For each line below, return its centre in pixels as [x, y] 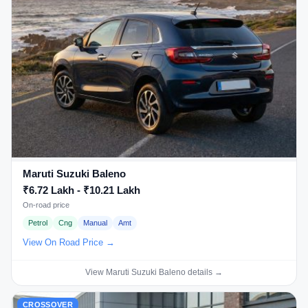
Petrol [38, 223]
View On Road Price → [69, 242]
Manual [95, 223]
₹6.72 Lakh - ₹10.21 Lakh [81, 190]
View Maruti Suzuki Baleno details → [154, 272]
